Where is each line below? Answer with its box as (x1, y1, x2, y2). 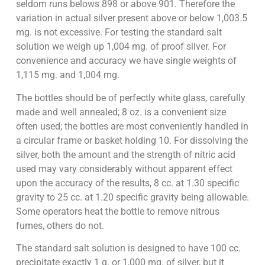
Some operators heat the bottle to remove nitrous (15, 205, 219, 217)
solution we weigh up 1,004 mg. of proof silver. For (15, 41, 226, 53)
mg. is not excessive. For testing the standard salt (15, 27, 222, 38)
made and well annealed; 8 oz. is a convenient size (15, 106, 226, 118)
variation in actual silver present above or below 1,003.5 (15, 12, 247, 24)
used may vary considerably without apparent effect (15, 163, 232, 174)
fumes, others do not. (15, 219, 104, 231)
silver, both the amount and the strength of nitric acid (15, 148, 235, 160)
